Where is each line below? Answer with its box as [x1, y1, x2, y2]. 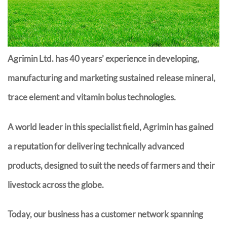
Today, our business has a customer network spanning [8, 208, 203, 219]
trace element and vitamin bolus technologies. [8, 92, 176, 103]
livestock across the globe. [8, 179, 104, 190]
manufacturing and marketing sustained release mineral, [8, 72, 215, 84]
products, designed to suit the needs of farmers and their [8, 160, 215, 171]
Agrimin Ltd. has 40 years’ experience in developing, [8, 53, 199, 64]
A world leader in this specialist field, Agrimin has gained [8, 121, 214, 132]
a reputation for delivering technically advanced [8, 140, 184, 152]
